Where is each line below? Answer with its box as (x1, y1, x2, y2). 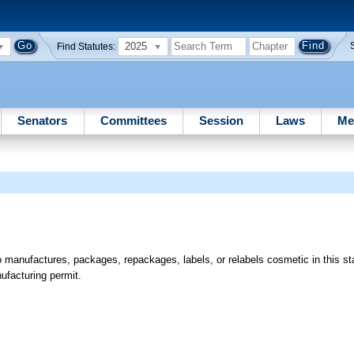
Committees (100, 113, 167, 127)
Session (198, 113, 243, 127)
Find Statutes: (57, 41, 116, 51)
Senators (17, 113, 68, 127)
